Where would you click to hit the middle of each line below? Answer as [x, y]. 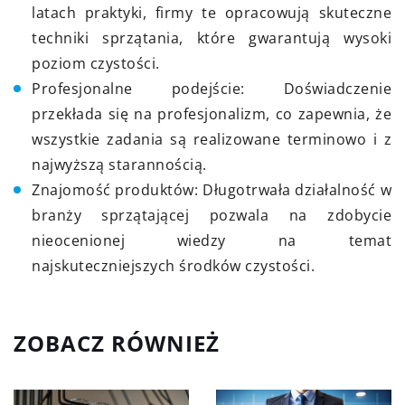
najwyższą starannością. [119, 164]
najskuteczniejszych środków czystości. [173, 265]
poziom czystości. [96, 63]
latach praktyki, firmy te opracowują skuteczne [212, 12]
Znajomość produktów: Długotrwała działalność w [212, 189]
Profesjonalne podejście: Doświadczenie [212, 88]
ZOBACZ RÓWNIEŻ [117, 343]
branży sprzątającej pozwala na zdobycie [212, 215]
